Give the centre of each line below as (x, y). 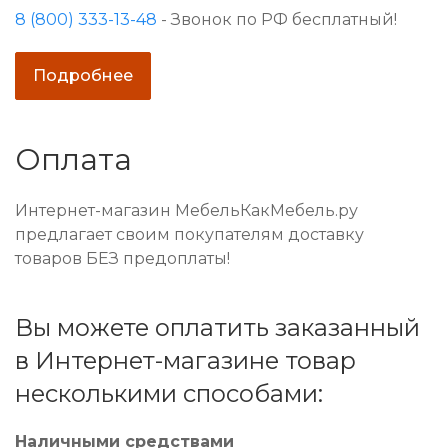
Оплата (73, 160)
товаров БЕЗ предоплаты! (122, 259)
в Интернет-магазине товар (185, 361)
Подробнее (83, 76)
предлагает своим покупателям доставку (189, 235)
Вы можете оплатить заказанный (217, 328)
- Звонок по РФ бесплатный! (277, 20)
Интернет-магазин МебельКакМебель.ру (186, 211)
